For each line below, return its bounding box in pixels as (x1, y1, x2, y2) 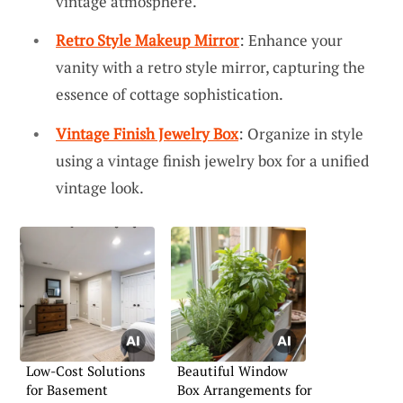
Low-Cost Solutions (26, 361, 146, 380)
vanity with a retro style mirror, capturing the (56, 57, 365, 78)
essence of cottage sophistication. (56, 84, 283, 105)
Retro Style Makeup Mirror (56, 30, 239, 51)
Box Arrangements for (177, 380, 312, 399)
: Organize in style (238, 122, 363, 144)
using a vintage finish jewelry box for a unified (56, 149, 369, 171)
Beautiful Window (177, 361, 288, 380)
